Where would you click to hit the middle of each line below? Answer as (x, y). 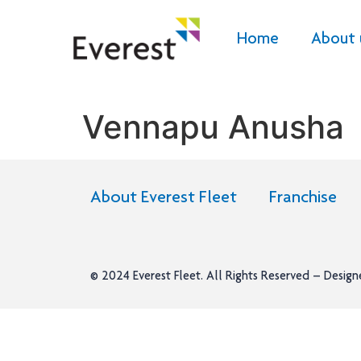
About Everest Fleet (164, 199)
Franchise (303, 199)
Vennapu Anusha (213, 127)
